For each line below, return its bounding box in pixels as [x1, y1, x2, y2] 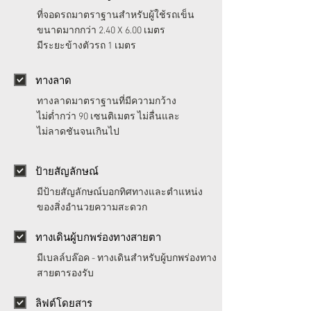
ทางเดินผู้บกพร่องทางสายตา [35, 230, 161, 244]
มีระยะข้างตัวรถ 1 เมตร [37, 40, 136, 52]
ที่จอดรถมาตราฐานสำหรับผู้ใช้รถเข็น [37, 10, 194, 22]
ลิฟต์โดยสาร [35, 296, 92, 310]
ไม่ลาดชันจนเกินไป [37, 126, 119, 138]
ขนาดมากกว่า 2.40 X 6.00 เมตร [37, 25, 165, 37]
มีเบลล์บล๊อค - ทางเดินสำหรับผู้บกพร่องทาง [37, 253, 217, 264]
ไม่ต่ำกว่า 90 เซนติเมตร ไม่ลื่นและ [37, 111, 180, 123]
